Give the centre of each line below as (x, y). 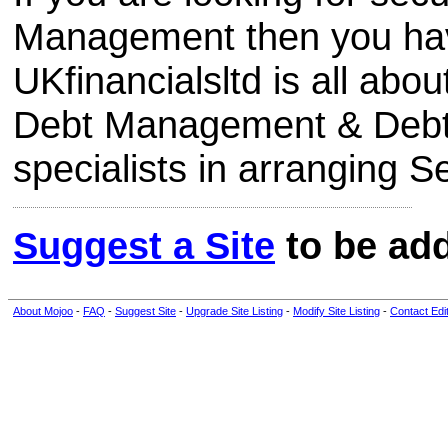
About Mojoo (43, 311)
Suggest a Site (144, 246)
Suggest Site (145, 311)
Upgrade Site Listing (234, 311)
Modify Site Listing (336, 311)
